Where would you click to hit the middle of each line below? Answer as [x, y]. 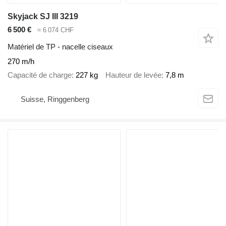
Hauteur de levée [133, 75]
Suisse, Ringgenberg [55, 99]
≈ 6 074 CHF [55, 30]
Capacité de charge [40, 75]
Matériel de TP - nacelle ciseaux [60, 47]
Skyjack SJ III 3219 [43, 16]
